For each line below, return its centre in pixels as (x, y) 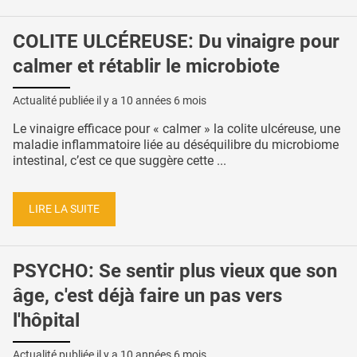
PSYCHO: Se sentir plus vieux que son (175, 271)
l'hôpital (46, 321)
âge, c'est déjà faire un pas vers (147, 296)
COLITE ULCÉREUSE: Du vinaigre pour (176, 42)
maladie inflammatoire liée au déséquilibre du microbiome (176, 144)
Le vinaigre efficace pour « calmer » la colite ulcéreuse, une (177, 128)
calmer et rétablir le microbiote (146, 67)
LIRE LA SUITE (64, 209)
